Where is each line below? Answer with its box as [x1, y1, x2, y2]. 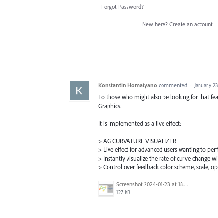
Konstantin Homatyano [98, 81, 157, 89]
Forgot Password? [101, 3, 144, 11]
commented [159, 81, 189, 89]
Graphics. [98, 102, 121, 110]
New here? [142, 20, 169, 28]
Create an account [169, 20, 213, 28]
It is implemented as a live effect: [98, 119, 181, 127]
